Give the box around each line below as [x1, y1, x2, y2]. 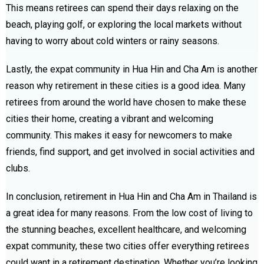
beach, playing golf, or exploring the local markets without [6, 18, 242, 30]
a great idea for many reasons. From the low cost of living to [6, 207, 253, 219]
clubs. [6, 162, 30, 174]
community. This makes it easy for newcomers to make [6, 129, 232, 141]
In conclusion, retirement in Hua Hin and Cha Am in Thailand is [6, 190, 257, 202]
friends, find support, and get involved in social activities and [6, 146, 255, 157]
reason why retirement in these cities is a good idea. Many [6, 80, 246, 91]
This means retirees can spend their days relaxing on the [6, 2, 239, 14]
